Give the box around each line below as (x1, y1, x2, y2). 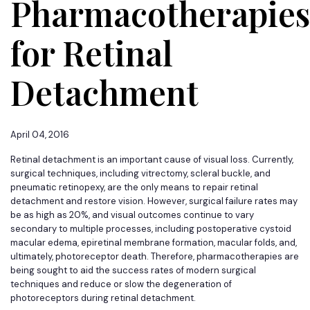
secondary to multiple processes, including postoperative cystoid (10, 223, 291, 235)
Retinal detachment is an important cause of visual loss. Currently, (10, 154, 293, 165)
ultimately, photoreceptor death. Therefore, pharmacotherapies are (10, 250, 299, 262)
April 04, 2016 (10, 129, 69, 140)
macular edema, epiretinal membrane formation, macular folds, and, (10, 237, 297, 248)
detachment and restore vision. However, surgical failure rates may (10, 195, 298, 207)
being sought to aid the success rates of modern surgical (10, 264, 256, 276)
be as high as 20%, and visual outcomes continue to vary (10, 209, 254, 221)
